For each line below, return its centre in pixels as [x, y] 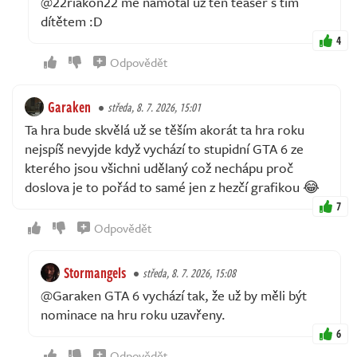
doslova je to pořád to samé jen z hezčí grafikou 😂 [172, 187]
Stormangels [95, 273]
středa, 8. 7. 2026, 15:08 [189, 273]
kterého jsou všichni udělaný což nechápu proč [159, 168]
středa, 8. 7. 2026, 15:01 [154, 108]
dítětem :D [72, 22]
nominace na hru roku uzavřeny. [133, 315]
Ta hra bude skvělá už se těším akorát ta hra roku [165, 130]
